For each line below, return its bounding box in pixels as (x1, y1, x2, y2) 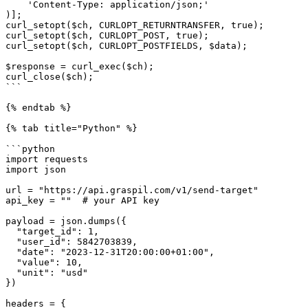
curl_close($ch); (5, 71, 93, 82)
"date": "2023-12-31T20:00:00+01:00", (5, 247, 16, 257)
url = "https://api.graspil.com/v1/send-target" (5, 185, 258, 195)
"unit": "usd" (5, 267, 16, 278)
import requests (5, 154, 88, 164)
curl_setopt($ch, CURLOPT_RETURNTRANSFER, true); (5, 20, 264, 30)
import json (5, 164, 66, 175)
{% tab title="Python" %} (5, 123, 137, 133)
